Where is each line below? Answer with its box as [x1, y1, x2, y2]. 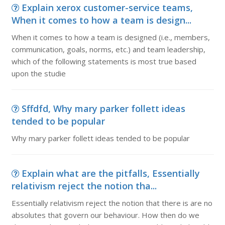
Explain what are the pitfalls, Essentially [21, 167, 200, 179]
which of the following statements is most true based [11, 56, 196, 66]
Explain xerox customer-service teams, [21, 2, 193, 14]
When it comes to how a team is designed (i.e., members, [11, 32, 210, 42]
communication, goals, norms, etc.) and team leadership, [11, 44, 205, 54]
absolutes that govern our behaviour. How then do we [11, 210, 199, 220]
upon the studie [11, 68, 66, 78]
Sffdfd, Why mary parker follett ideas [21, 102, 185, 115]
